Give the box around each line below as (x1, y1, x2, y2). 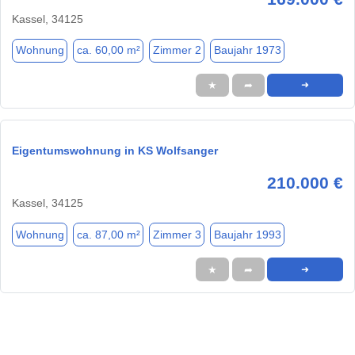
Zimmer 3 (152, 227, 201, 241)
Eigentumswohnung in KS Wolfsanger (12, 144, 218, 158)
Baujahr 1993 (213, 227, 281, 241)
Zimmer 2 (152, 44, 201, 57)
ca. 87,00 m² (76, 227, 140, 241)
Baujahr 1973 (213, 44, 281, 57)
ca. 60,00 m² (76, 44, 140, 57)
